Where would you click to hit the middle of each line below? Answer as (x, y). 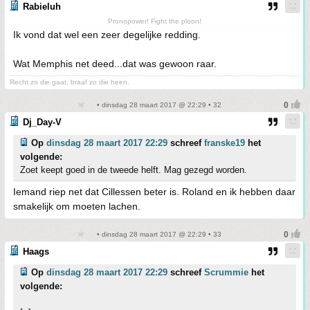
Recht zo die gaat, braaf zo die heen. (70, 82)
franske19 (225, 143)
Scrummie (226, 272)
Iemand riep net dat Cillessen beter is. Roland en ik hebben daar (154, 191)
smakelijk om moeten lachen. (77, 206)
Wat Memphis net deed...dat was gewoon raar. (115, 63)
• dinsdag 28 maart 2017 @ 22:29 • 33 (158, 234)
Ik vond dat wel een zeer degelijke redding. (107, 34)
